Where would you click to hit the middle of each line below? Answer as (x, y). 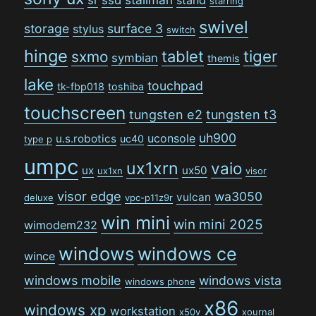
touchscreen (75, 113)
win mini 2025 (219, 224)
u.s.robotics (86, 138)
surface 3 (135, 28)
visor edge (90, 196)
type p (38, 139)
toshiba (126, 86)
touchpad (176, 85)
